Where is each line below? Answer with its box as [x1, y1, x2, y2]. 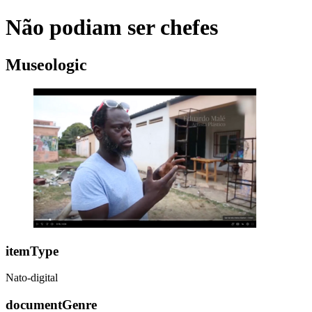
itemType [6, 243, 58, 258]
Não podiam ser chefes [6, 15, 218, 40]
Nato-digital [6, 272, 58, 284]
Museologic [6, 55, 87, 74]
